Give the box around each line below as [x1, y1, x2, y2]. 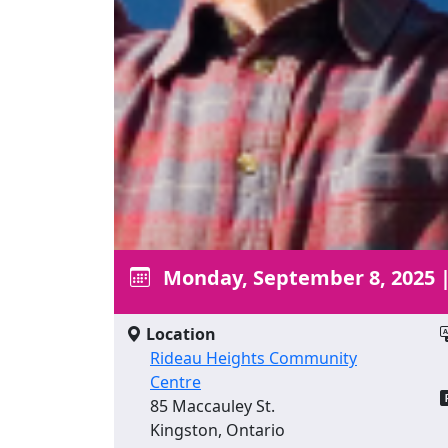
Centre [150, 370, 201, 393]
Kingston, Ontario [150, 418, 285, 441]
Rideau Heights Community [150, 346, 357, 369]
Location [142, 322, 216, 345]
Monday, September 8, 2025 [158, 263, 435, 291]
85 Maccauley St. [150, 394, 275, 417]
